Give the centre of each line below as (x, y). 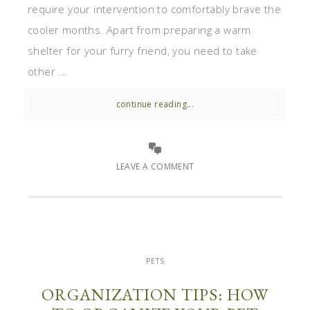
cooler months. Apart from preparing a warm (139, 29)
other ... (48, 71)
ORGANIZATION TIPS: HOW (155, 294)
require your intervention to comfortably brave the (154, 9)
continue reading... (155, 104)
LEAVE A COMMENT (155, 166)
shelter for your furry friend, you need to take (143, 50)
